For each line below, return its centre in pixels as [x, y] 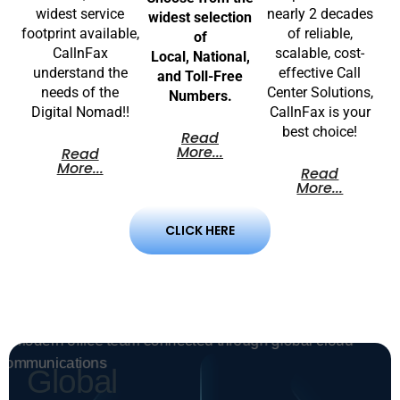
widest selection [200, 17]
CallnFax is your [320, 112]
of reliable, [320, 33]
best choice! [320, 131]
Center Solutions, [320, 92]
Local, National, [200, 56]
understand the [80, 72]
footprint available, [80, 33]
